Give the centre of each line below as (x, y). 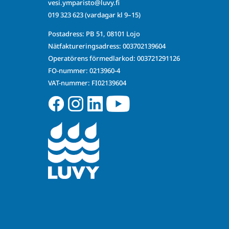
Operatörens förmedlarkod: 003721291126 (114, 59)
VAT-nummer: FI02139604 (87, 83)
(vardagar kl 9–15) (112, 15)
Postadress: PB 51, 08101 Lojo (94, 34)
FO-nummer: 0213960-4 (84, 71)
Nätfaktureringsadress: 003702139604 (107, 46)
